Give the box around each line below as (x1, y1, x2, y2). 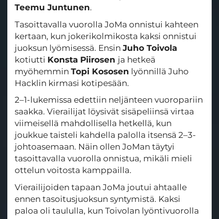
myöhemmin (15, 66, 71, 76)
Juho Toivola (123, 43, 177, 53)
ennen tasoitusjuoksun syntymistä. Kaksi (15, 194, 180, 204)
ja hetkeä (118, 54, 155, 65)
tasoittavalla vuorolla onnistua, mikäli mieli (15, 153, 192, 164)
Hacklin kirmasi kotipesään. (15, 78, 129, 88)
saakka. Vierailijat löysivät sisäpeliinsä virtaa (15, 107, 194, 117)
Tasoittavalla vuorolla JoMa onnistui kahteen (15, 19, 198, 29)
